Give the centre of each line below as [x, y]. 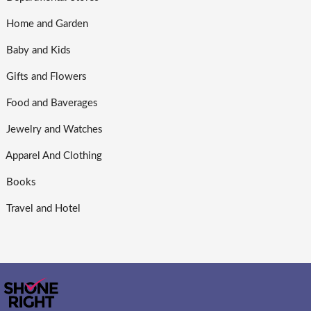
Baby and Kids [37, 51]
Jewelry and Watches [53, 130]
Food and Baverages [51, 103]
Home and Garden [46, 24]
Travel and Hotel [42, 209]
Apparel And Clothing [53, 156]
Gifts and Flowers [45, 77]
